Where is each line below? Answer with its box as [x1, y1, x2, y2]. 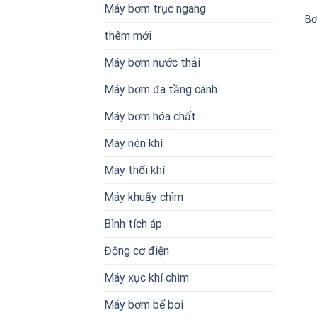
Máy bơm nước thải [104, 56, 200, 70]
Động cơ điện [104, 244, 169, 258]
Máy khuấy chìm [104, 190, 183, 204]
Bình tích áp [104, 217, 162, 231]
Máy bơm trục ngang [104, 2, 206, 16]
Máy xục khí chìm [104, 271, 189, 285]
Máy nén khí [104, 137, 163, 151]
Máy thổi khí [104, 163, 165, 178]
